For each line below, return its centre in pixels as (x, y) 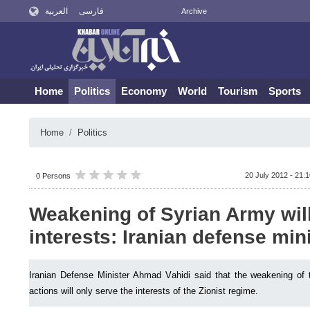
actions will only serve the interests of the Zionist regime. (144, 291)
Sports (285, 91)
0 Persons (53, 176)
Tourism (238, 91)
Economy (144, 91)
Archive (194, 11)
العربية (56, 11)
